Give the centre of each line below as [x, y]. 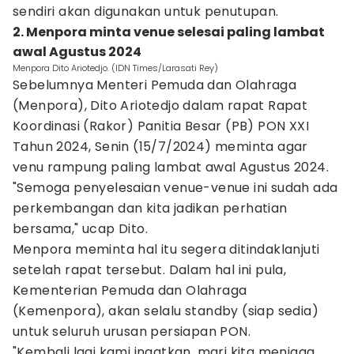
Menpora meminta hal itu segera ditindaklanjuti [166, 249]
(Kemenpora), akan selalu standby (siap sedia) [166, 311]
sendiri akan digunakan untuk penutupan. [146, 11]
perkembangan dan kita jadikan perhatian [150, 208]
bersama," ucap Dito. [80, 229]
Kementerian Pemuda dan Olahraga [130, 290]
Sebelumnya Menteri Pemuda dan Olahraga [155, 85]
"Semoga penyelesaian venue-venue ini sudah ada [175, 188]
